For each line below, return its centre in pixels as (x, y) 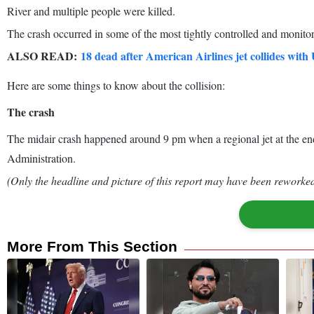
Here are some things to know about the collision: (116, 85)
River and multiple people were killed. (91, 11)
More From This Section (92, 246)
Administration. (41, 158)
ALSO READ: (44, 55)
